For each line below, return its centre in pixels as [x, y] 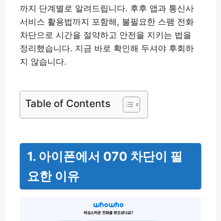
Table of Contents [68, 103]
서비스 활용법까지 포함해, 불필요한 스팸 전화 [107, 21]
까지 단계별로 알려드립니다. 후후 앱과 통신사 [107, 8]
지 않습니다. [43, 61]
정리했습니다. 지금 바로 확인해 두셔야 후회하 [107, 48]
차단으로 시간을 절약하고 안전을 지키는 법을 [106, 35]
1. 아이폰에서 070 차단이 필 [105, 156]
